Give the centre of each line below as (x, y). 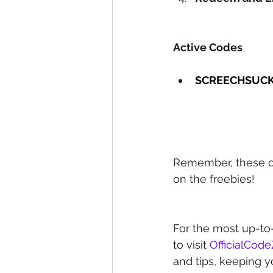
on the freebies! (214, 179)
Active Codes (208, 48)
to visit (191, 245)
